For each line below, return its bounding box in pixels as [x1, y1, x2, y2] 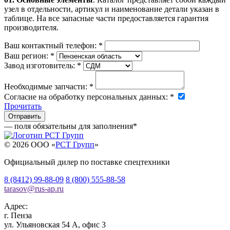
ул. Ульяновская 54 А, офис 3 [4, 220, 106, 229]
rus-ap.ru [35, 184, 64, 193]
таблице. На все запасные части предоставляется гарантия [4, 13, 208, 23]
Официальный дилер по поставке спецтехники [4, 157, 170, 166]
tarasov [4, 184, 27, 193]
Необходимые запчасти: [4, 82, 89, 91]
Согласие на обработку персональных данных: [4, 92, 170, 101]
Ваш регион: [4, 51, 50, 60]
